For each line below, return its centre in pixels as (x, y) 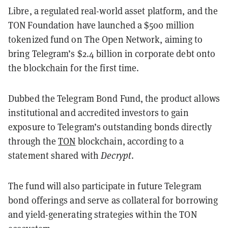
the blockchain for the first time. (74, 67)
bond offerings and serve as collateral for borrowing (113, 200)
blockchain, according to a (130, 141)
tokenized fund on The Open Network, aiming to (106, 39)
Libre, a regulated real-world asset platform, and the (113, 10)
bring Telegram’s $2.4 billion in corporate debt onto (112, 53)
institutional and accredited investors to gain (98, 112)
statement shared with (55, 155)
